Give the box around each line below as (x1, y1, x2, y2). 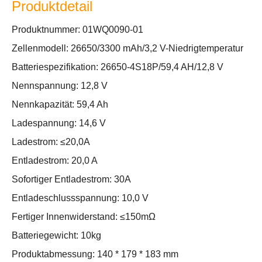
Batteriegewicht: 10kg (12, 230, 101, 240)
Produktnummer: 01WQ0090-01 (12, 25, 143, 35)
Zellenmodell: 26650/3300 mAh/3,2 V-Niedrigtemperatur (12, 43, 243, 53)
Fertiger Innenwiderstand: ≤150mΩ (12, 212, 156, 222)
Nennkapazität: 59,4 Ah (12, 99, 108, 109)
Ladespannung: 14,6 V (12, 118, 106, 128)
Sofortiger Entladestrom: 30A (12, 174, 131, 184)
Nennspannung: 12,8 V (12, 81, 108, 91)
